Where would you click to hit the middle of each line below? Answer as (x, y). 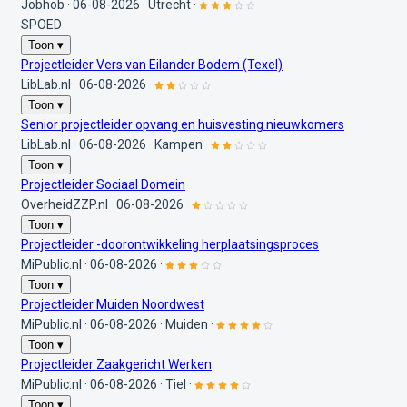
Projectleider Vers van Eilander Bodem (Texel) (152, 64)
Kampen (179, 144)
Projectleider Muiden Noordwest (113, 304)
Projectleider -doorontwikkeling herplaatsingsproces (170, 244)
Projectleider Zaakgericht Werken (116, 364)
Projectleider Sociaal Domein (103, 184)
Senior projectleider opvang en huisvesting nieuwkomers (183, 124)
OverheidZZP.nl (65, 204)
